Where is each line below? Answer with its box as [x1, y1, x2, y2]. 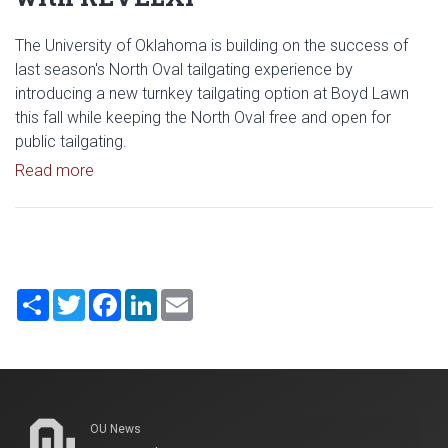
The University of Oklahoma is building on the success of [15, 35, 408, 55]
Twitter [85, 286, 133, 306]
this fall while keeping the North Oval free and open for [15, 107, 391, 127]
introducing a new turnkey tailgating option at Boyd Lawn [15, 83, 409, 103]
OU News [90, 421, 141, 436]
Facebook [121, 286, 194, 306]
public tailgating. [15, 131, 127, 151]
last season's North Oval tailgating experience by [15, 59, 353, 79]
